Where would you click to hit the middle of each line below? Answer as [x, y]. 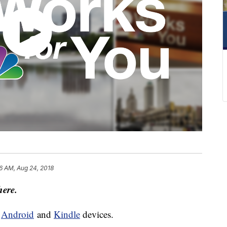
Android [17, 214]
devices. [97, 214]
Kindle [67, 214]
